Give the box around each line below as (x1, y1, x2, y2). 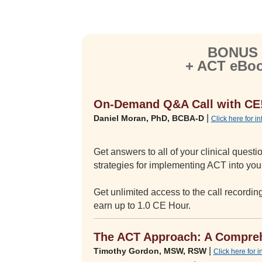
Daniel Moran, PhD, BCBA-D (93, 113, 204, 123)
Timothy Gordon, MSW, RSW (93, 246, 206, 256)
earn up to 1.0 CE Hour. (93, 200, 191, 211)
